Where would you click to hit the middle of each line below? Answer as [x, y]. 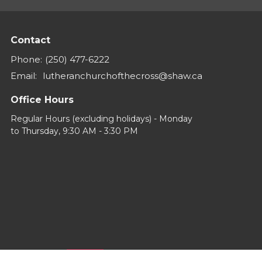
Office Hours [42, 100]
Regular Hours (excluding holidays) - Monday [101, 118]
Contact [30, 40]
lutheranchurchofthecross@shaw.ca [123, 76]
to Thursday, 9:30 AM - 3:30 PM [74, 131]
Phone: [26, 60]
